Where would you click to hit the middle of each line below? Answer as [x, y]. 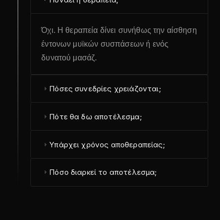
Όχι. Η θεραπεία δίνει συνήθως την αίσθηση [119, 30]
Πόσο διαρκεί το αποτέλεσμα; [103, 172]
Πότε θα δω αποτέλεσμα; [96, 116]
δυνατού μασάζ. [69, 57]
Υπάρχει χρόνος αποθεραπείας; [107, 144]
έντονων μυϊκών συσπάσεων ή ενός [105, 44]
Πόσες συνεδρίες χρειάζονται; [105, 89]
